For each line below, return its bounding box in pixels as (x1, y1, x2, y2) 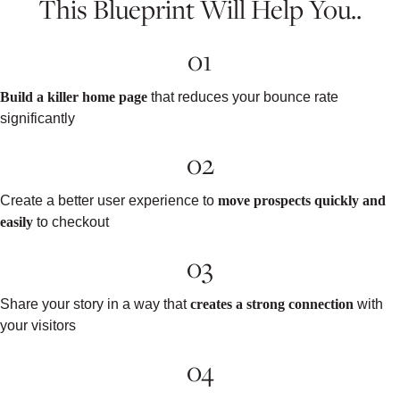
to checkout (33, 213, 109, 229)
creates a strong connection (190, 296, 354, 312)
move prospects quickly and (218, 192, 386, 208)
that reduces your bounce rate (147, 88, 338, 104)
